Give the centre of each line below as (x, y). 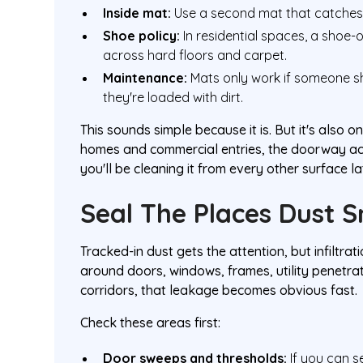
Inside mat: (137, 13)
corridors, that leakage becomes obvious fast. (219, 290)
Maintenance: (145, 77)
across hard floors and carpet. (195, 55)
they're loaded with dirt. (173, 97)
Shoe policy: (142, 35)
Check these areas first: (151, 322)
